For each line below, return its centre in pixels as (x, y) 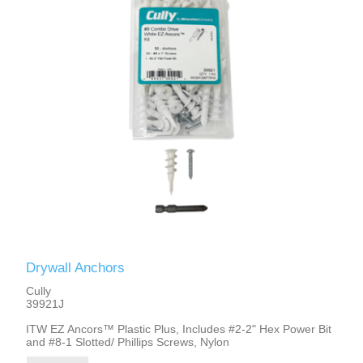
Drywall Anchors (76, 267)
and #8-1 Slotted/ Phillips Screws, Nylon (128, 342)
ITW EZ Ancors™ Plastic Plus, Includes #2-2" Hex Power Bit (179, 329)
